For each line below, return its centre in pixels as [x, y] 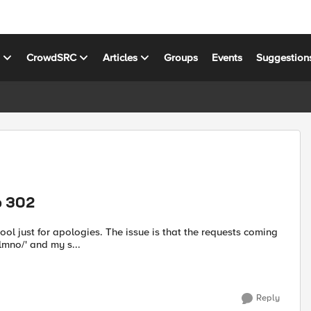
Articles [120, 57]
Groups [181, 57]
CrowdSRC [52, 57]
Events [227, 57]
